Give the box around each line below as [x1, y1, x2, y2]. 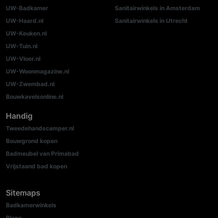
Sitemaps [6, 188, 40, 198]
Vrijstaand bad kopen [6, 163, 67, 170]
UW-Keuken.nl [6, 30, 47, 37]
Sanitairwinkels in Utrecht [115, 17, 188, 25]
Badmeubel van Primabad [6, 150, 79, 158]
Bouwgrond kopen [6, 137, 57, 145]
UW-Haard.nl [6, 17, 43, 25]
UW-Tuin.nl [6, 42, 37, 50]
